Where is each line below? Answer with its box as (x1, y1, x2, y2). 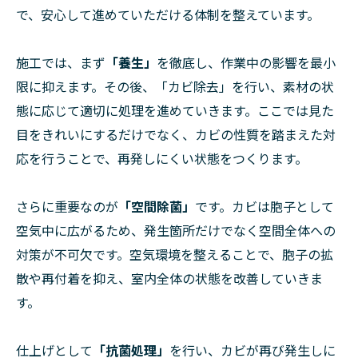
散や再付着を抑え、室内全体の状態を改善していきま (16, 268, 323, 288)
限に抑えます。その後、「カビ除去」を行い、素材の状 (16, 77, 334, 97)
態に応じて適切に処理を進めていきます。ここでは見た (16, 101, 334, 121)
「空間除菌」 (118, 197, 195, 217)
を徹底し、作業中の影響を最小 (157, 53, 336, 73)
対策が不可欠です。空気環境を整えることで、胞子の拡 (16, 245, 333, 265)
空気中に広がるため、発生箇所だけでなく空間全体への (16, 221, 336, 241)
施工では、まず (16, 53, 105, 73)
